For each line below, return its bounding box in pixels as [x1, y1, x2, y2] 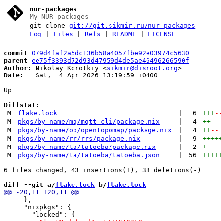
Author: [4, 64, 32, 72]
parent [4, 56, 28, 64]
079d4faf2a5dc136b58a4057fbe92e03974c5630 [32, 49, 189, 57]
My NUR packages [30, 13, 89, 20]
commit [4, 49, 28, 57]
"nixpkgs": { [4, 203, 71, 211]
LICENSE [148, 30, 176, 37]
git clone [30, 22, 70, 29]
